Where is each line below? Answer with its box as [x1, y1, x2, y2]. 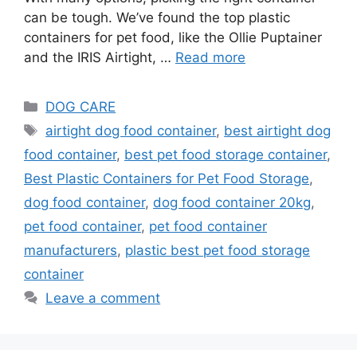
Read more [175, 49, 245, 65]
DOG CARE [45, 99, 116, 115]
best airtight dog [224, 123, 331, 139]
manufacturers [24, 242, 117, 258]
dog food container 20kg [153, 194, 311, 210]
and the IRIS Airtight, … [24, 49, 175, 65]
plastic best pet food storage [125, 242, 310, 258]
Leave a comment [45, 290, 161, 306]
